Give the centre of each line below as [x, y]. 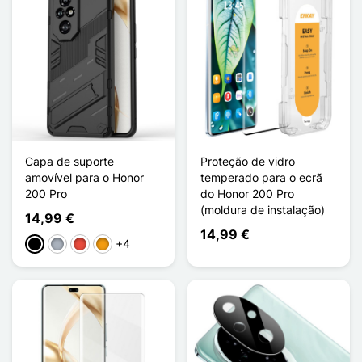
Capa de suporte [69, 161]
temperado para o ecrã [261, 177]
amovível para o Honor [84, 177]
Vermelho [97, 245]
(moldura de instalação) [263, 209]
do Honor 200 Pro [247, 193]
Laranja [115, 245]
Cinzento [74, 245]
